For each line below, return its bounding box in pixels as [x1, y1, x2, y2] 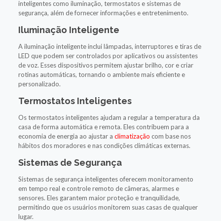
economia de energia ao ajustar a [18, 132, 114, 140]
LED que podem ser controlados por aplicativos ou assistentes [18, 51, 198, 60]
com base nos [149, 132, 191, 140]
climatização [114, 132, 150, 140]
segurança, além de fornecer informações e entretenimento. [18, 8, 188, 17]
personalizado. [18, 79, 61, 88]
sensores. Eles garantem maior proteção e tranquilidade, [18, 193, 180, 202]
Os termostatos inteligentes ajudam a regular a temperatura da [18, 113, 200, 121]
